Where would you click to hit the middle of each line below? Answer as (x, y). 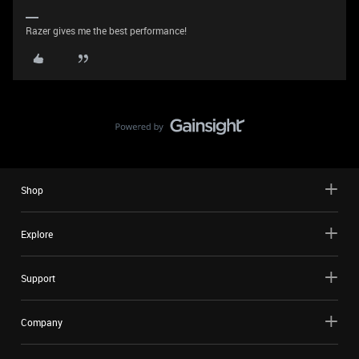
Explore (37, 234)
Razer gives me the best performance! (106, 30)
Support (38, 278)
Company (42, 322)
